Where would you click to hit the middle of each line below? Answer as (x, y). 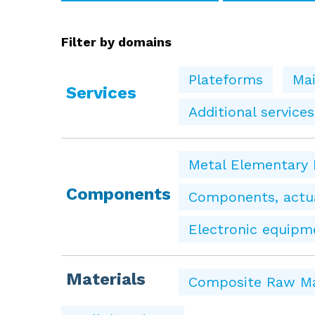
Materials (106, 279)
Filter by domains (116, 41)
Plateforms (226, 79)
